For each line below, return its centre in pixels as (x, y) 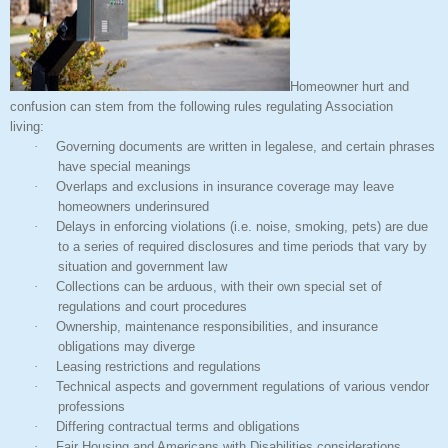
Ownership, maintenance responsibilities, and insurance (217, 326)
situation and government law (142, 266)
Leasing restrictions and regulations (158, 366)
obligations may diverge (126, 346)
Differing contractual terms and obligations (178, 426)
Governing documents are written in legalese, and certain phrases (245, 146)
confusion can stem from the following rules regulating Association (201, 106)
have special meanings (124, 166)
